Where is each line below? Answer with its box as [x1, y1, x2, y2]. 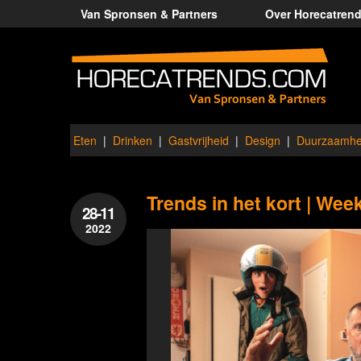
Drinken [113, 132, 152, 148]
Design [245, 132, 280, 148]
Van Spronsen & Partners [81, 6, 218, 22]
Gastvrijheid [168, 132, 229, 148]
